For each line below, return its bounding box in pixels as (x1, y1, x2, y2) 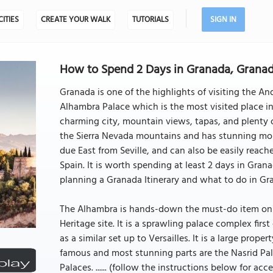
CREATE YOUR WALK (40, 13, 110, 26)
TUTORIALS (132, 13, 169, 26)
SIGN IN (210, 13, 236, 26)
